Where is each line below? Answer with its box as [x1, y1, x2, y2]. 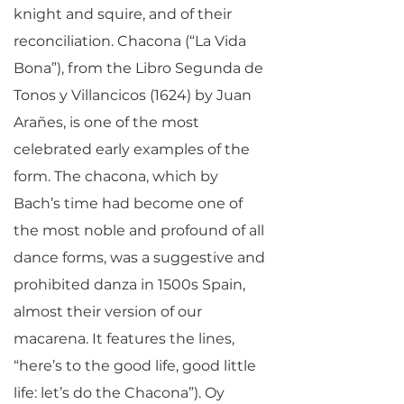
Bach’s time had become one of [14, 195, 243, 212]
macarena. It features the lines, [14, 330, 234, 347]
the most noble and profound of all [14, 222, 264, 239]
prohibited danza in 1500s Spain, [14, 276, 245, 293]
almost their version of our [14, 303, 202, 320]
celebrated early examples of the [14, 141, 250, 158]
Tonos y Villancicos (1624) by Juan [14, 87, 252, 104]
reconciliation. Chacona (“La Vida [14, 32, 246, 50]
